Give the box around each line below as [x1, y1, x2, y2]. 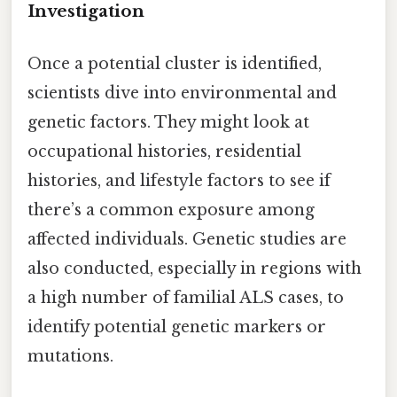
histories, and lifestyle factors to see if [27, 171, 331, 191]
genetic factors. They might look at [27, 113, 309, 133]
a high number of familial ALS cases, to [27, 288, 344, 308]
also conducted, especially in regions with [27, 259, 362, 279]
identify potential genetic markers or [27, 317, 326, 338]
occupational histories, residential [27, 142, 301, 162]
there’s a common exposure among [27, 200, 315, 221]
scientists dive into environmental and [27, 83, 337, 104]
